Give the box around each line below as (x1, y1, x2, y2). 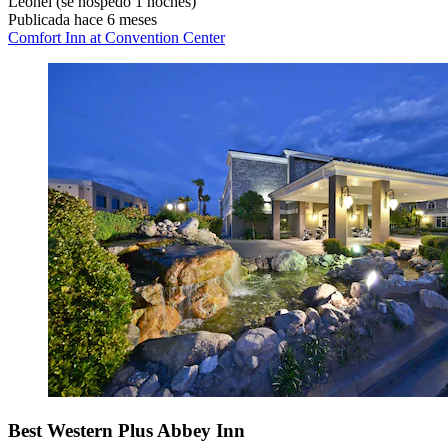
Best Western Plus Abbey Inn (8, 420, 245, 442)
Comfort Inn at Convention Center (8, 29, 225, 47)
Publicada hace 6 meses (8, 11, 157, 29)
